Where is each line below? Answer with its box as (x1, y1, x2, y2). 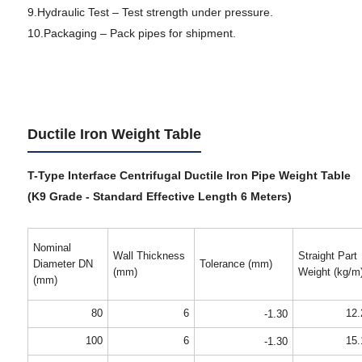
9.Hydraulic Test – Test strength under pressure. (27, 6, 273, 19)
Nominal (32, 242, 71, 254)
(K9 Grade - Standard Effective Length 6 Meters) (27, 190, 292, 203)
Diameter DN (32, 258, 93, 270)
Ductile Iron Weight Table (27, 126, 201, 142)
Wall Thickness (112, 250, 185, 262)
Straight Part (297, 250, 357, 262)
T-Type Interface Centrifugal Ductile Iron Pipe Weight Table (27, 169, 351, 182)
